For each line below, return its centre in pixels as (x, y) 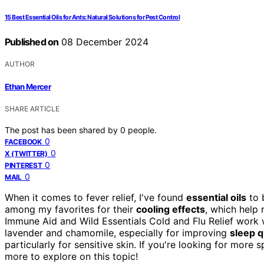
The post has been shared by (62, 130)
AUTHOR (20, 64)
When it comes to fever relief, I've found (95, 197)
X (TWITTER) (26, 153)
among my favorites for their (70, 209)
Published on (32, 42)
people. (142, 130)
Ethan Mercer (28, 86)
